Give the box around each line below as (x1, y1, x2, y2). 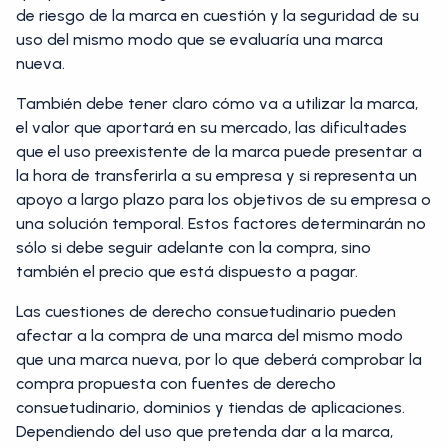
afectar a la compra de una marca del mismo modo (16, 326, 403, 345)
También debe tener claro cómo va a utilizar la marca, (16, 94, 418, 113)
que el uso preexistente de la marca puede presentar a (16, 142, 422, 161)
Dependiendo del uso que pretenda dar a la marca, (16, 422, 393, 441)
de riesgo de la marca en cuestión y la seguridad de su (16, 6, 419, 25)
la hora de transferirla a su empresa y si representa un (16, 166, 417, 185)
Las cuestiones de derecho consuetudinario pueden (16, 302, 396, 321)
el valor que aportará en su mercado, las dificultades (16, 118, 407, 137)
